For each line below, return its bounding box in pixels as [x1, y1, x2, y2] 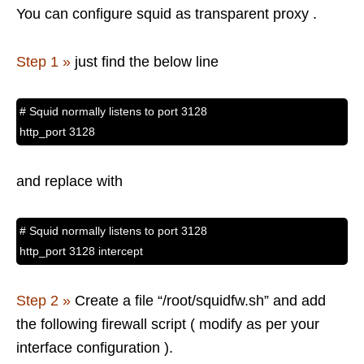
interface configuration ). [16, 340, 173, 357]
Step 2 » [16, 292, 71, 310]
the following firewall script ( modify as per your [16, 316, 319, 333]
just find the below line [71, 54, 219, 71]
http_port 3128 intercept [19, 245, 143, 258]
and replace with [16, 173, 123, 190]
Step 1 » [16, 54, 71, 71]
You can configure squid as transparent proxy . [16, 6, 317, 23]
